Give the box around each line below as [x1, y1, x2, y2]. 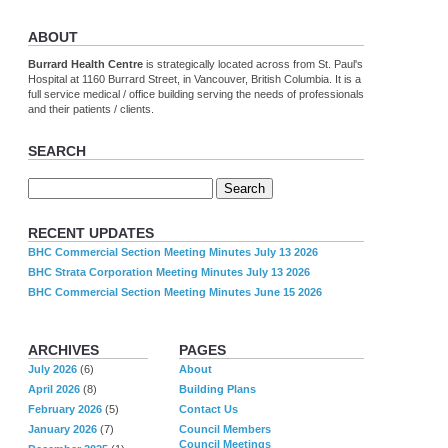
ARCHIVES [28, 343, 99, 359]
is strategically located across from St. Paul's [146, 58, 363, 71]
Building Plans [179, 382, 256, 395]
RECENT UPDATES [28, 226, 154, 242]
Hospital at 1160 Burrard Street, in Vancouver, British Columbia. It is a [28, 73, 361, 86]
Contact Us [179, 402, 238, 415]
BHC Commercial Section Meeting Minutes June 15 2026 [28, 285, 322, 298]
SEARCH [28, 144, 86, 160]
